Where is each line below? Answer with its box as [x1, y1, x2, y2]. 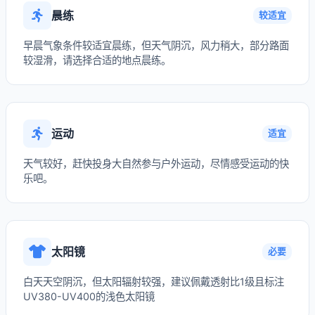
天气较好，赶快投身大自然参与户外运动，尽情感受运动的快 [23, 157, 289, 169]
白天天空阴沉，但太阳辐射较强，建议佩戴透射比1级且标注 [23, 276, 284, 288]
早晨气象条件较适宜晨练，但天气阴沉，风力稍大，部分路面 [23, 39, 289, 51]
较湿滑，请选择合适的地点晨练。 [23, 54, 171, 66]
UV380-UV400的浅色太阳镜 [23, 290, 155, 302]
